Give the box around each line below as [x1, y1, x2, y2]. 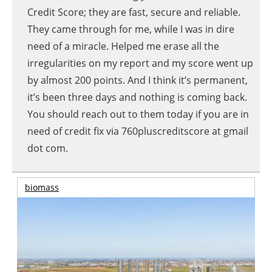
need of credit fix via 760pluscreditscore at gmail [27, 124, 248, 138]
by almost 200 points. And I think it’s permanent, [27, 73, 248, 87]
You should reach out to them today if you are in [27, 107, 249, 121]
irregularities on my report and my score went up [27, 56, 253, 70]
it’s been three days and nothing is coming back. [27, 90, 247, 104]
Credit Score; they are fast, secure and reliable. [27, 5, 240, 19]
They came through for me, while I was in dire [27, 22, 234, 36]
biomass [25, 182, 59, 194]
